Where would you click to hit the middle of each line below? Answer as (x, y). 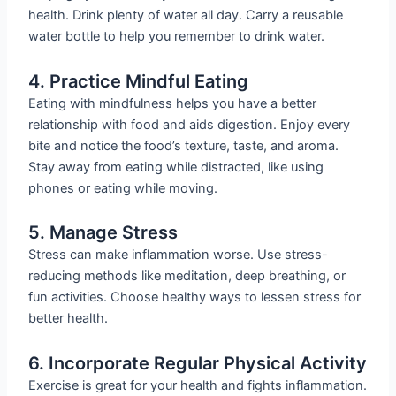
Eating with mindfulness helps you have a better (173, 103)
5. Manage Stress (103, 233)
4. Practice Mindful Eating (139, 81)
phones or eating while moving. (123, 188)
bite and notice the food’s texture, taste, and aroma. (184, 145)
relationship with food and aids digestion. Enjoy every (190, 124)
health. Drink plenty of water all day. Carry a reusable (186, 15)
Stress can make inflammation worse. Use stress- (179, 255)
